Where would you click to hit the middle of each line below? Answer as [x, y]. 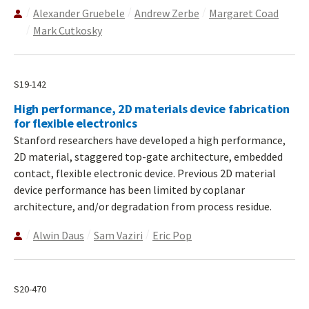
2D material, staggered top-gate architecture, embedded [148, 156]
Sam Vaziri [118, 235]
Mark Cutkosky [68, 30]
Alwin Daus [59, 235]
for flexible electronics [76, 123]
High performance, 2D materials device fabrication [152, 108]
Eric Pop [172, 235]
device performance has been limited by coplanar [129, 189]
